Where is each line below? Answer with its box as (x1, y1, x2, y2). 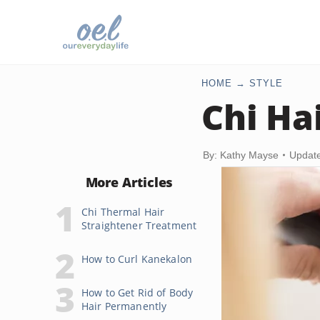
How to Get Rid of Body (81, 286, 194, 299)
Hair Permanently (81, 299, 167, 313)
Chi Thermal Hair (81, 205, 165, 219)
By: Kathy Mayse (203, 149, 279, 161)
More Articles (85, 174, 174, 191)
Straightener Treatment (81, 219, 197, 232)
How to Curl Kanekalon (81, 252, 192, 266)
